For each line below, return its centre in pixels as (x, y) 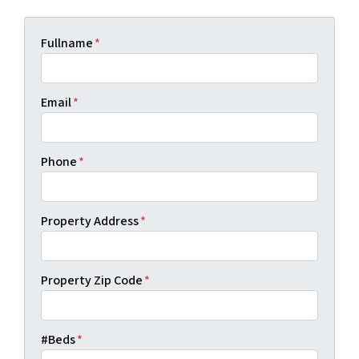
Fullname (67, 44)
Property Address (90, 222)
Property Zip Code (92, 281)
